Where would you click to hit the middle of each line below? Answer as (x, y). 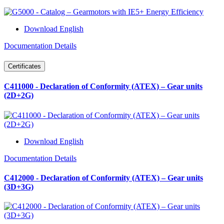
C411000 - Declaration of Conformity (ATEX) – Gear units (103, 86)
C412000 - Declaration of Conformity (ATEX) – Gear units (103, 177)
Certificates (24, 66)
